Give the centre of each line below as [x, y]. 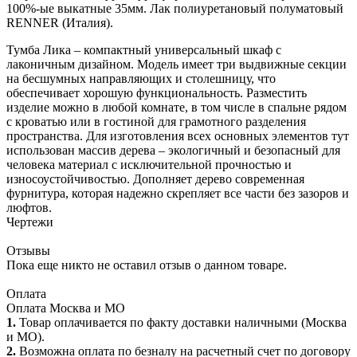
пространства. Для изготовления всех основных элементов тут [178, 135]
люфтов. [29, 207]
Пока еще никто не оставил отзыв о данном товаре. [147, 265]
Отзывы [28, 250]
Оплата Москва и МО [66, 308]
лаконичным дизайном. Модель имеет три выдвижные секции [177, 64]
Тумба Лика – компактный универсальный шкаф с [144, 49]
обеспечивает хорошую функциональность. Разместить [157, 92]
